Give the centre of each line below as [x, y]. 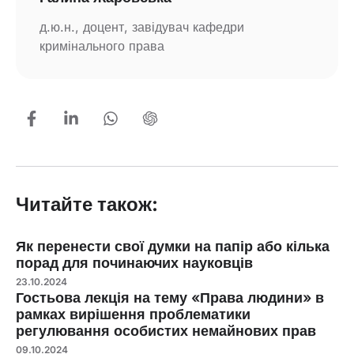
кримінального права [102, 45]
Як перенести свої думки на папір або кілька [173, 246]
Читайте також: [87, 204]
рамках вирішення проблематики [133, 314]
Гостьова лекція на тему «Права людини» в [170, 297]
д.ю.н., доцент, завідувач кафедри [142, 26]
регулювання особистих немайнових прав [166, 330]
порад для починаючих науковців [134, 262]
